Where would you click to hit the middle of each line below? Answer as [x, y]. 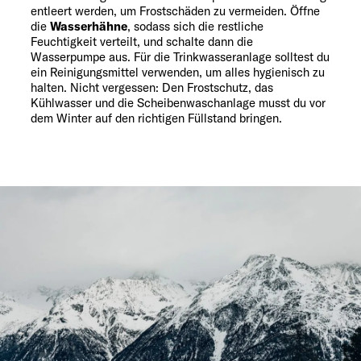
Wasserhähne [89, 27]
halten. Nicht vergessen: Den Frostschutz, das [152, 88]
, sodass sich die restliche [195, 27]
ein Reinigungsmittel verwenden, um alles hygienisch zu [178, 73]
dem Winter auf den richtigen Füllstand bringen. [156, 118]
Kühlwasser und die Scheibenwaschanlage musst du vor [178, 103]
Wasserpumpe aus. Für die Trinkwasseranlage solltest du [180, 57]
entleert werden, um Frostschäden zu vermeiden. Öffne [175, 11]
